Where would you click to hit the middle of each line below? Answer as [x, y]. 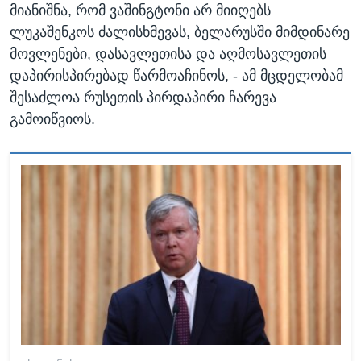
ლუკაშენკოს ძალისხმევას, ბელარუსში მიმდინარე [180, 33]
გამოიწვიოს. [52, 120]
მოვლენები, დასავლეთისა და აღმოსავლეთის [168, 54]
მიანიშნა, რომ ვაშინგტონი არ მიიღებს [140, 11]
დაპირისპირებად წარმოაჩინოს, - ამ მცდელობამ [176, 76]
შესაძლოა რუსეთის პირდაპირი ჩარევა [143, 98]
